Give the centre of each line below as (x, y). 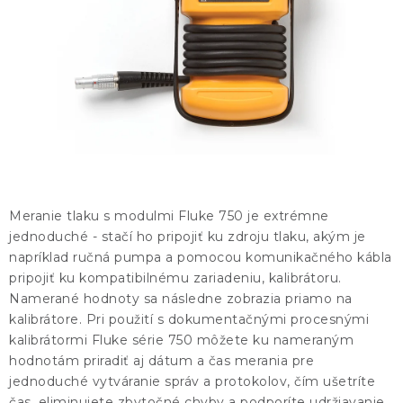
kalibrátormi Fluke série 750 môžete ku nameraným (181, 340)
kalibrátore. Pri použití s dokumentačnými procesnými (189, 319)
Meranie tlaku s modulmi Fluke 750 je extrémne (169, 216)
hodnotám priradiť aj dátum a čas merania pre (161, 361)
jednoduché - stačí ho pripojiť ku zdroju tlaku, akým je (188, 237)
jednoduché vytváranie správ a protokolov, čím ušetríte (192, 381)
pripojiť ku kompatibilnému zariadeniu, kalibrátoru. (175, 278)
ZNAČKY (42, 94)
